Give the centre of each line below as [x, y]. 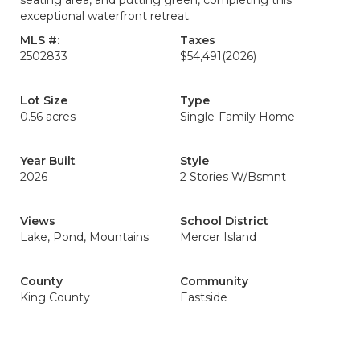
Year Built [48, 161]
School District [224, 221]
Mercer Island [218, 237]
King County [55, 298]
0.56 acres [48, 117]
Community [214, 282]
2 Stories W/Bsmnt [233, 177]
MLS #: [40, 41]
